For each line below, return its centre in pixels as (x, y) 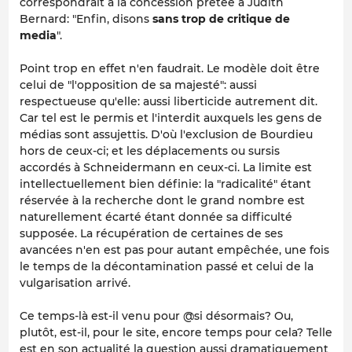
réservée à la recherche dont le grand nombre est (162, 200)
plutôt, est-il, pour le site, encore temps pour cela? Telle (176, 332)
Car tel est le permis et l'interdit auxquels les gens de (171, 117)
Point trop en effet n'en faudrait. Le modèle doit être (170, 68)
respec (39, 101)
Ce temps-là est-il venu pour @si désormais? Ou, (156, 315)
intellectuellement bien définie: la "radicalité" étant (165, 183)
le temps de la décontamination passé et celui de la (167, 266)
